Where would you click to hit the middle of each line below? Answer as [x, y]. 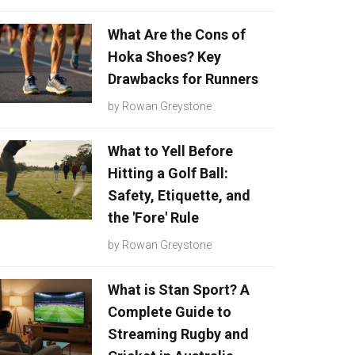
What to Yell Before [170, 151]
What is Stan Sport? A [179, 290]
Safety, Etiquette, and [179, 195]
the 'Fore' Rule [153, 218]
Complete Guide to [170, 312]
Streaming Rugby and [178, 334]
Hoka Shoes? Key [164, 57]
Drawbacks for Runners [183, 79]
